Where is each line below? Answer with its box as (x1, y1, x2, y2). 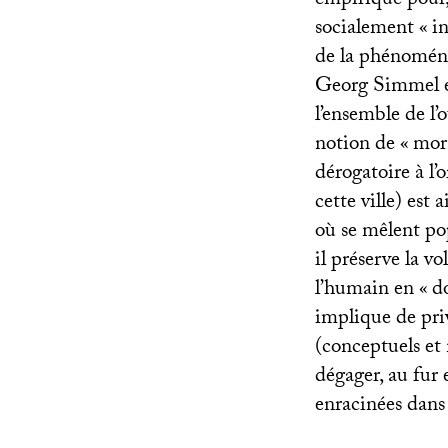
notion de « (315, 127, 409, 164)
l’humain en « (315, 272, 428, 309)
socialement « (315, 11, 428, 48)
